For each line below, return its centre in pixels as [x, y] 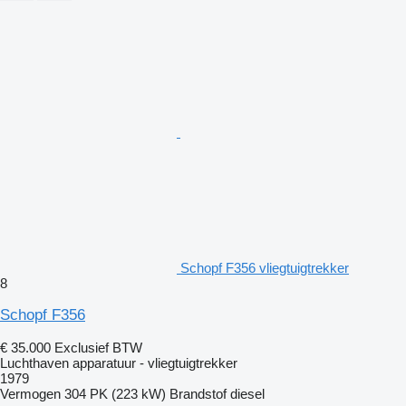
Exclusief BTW [98, 347]
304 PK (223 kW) [115, 393]
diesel [247, 393]
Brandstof [198, 393]
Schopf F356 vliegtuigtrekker [265, 267]
